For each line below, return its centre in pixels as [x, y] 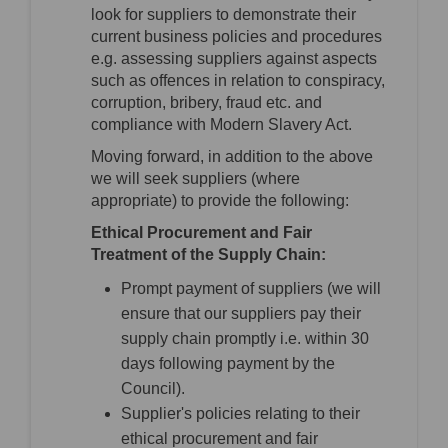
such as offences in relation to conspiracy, [238, 81]
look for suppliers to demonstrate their [223, 15]
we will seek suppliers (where [195, 179]
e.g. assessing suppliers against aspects [234, 59]
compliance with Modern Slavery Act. [221, 125]
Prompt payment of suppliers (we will [251, 289]
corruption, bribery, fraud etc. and [206, 103]
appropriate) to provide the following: [222, 201]
